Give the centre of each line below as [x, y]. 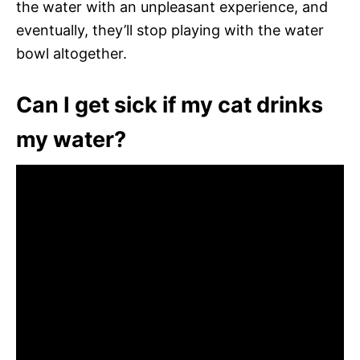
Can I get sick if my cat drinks [170, 104]
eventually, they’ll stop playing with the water [170, 30]
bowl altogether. [72, 53]
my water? [71, 139]
